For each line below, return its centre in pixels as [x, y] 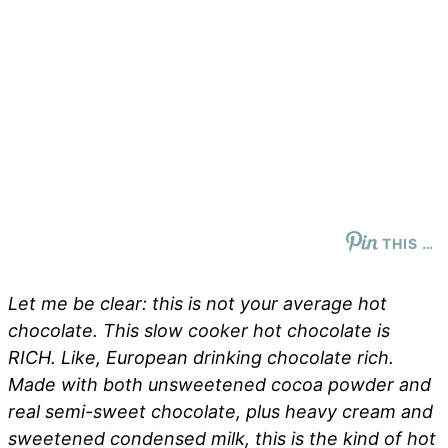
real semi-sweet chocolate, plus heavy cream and [220, 411]
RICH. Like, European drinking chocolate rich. [201, 357]
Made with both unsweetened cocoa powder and [219, 384]
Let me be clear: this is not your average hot [197, 303]
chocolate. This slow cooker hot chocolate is [199, 330]
